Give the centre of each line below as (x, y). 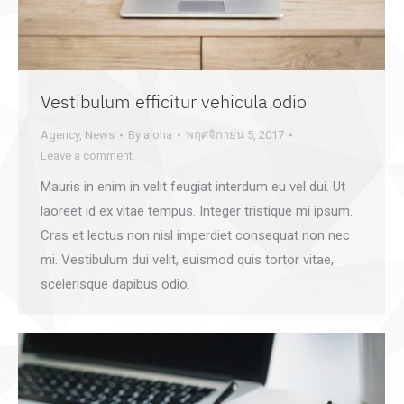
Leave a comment (87, 156)
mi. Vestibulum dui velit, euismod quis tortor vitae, (187, 260)
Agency (60, 135)
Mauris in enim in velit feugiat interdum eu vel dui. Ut (193, 187)
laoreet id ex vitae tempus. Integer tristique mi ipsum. (197, 211)
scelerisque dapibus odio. (115, 285)
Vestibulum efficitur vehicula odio (174, 102)
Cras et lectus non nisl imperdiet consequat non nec (195, 236)
